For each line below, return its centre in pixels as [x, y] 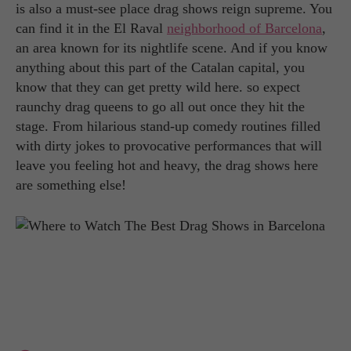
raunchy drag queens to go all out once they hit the [160, 107]
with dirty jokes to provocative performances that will [169, 146]
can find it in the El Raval [91, 29]
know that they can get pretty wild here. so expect [158, 87]
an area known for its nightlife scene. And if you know [172, 48]
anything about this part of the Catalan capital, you [160, 68]
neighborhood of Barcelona [244, 29]
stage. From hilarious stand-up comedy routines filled [168, 127]
